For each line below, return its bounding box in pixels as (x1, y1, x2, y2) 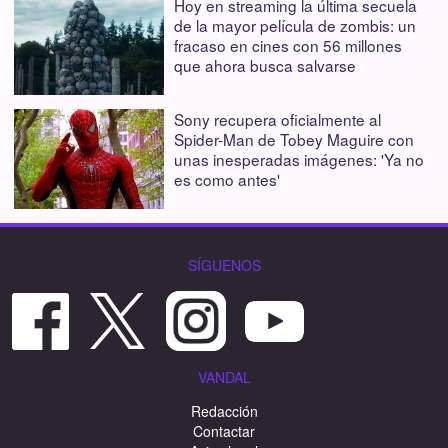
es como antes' (174, 167, 280, 190)
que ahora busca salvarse (174, 53, 356, 76)
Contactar (193, 420, 255, 441)
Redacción (190, 400, 258, 421)
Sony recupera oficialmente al (174, 107, 381, 130)
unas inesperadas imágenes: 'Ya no (174, 147, 424, 170)
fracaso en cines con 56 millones (174, 33, 402, 56)
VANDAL (197, 366, 251, 387)
